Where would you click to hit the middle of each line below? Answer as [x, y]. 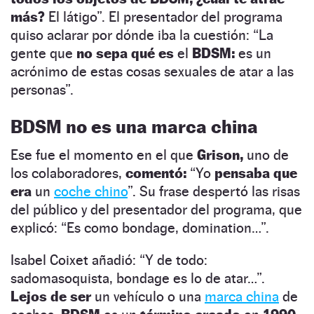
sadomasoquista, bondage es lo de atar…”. [138, 279]
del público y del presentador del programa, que [156, 210]
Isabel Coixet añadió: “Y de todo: [109, 260]
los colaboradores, [68, 173]
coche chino [91, 192]
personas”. [42, 90]
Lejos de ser [53, 297]
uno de [268, 155]
